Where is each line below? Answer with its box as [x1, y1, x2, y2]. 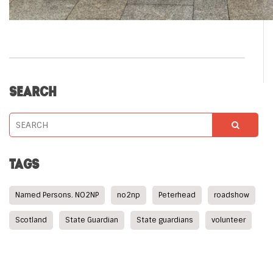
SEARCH [9, 82, 57, 101]
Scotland [15, 215, 47, 225]
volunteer [211, 215, 246, 225]
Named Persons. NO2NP [15, 190, 99, 200]
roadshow [214, 190, 249, 200]
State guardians [136, 215, 193, 225]
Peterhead [158, 190, 196, 200]
